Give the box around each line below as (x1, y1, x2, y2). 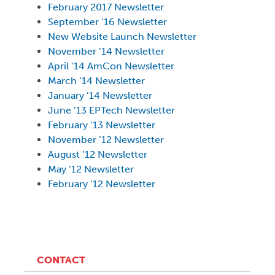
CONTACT (37, 254, 85, 266)
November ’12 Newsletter (48, 134, 164, 145)
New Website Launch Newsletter (48, 31, 196, 42)
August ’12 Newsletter (48, 149, 147, 160)
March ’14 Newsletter (48, 75, 145, 87)
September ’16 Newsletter (48, 16, 167, 28)
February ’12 (48, 178, 106, 190)
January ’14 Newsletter (48, 90, 152, 101)
